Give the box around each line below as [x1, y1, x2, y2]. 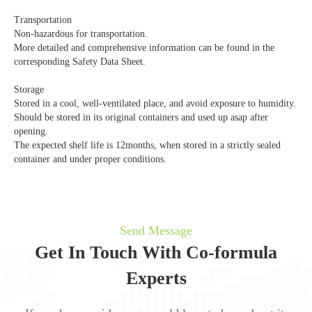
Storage [14, 84, 44, 95]
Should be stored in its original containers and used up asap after [14, 112, 268, 123]
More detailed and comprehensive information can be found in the [14, 42, 274, 54]
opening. [14, 126, 48, 137]
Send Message [120, 224, 192, 238]
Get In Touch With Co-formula [35, 242, 277, 263]
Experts [125, 268, 187, 289]
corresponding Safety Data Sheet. [14, 56, 146, 68]
